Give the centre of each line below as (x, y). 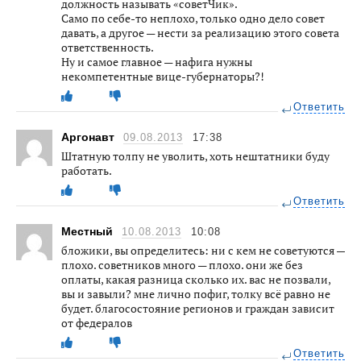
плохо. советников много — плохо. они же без (182, 264)
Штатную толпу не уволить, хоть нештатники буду (195, 156)
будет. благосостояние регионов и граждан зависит (198, 308)
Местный (89, 231)
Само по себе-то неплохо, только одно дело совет (193, 18)
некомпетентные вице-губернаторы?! (163, 76)
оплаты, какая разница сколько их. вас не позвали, (196, 279)
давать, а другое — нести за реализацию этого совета (200, 32)
